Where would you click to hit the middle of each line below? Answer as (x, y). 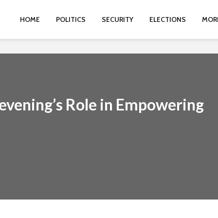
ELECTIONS (168, 19)
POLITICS (71, 19)
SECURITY (118, 19)
